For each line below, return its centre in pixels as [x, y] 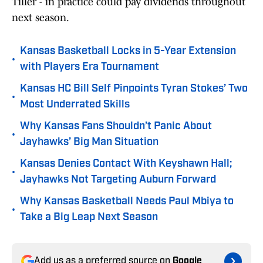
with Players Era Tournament [90, 68]
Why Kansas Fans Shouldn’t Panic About [116, 127]
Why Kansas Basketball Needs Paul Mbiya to [127, 202]
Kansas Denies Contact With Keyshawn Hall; [126, 164]
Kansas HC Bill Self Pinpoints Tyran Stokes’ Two [134, 89]
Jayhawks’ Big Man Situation [89, 143]
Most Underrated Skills [75, 105]
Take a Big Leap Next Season [89, 218]
